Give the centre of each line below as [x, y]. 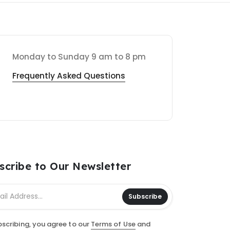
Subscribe [145, 197]
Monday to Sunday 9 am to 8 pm [79, 56]
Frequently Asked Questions [69, 75]
